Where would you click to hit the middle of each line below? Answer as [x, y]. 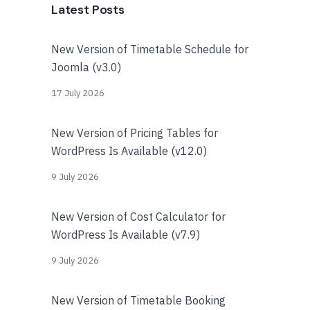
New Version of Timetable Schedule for [150, 49]
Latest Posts [88, 10]
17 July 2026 [78, 93]
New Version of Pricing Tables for [135, 133]
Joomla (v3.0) [86, 67]
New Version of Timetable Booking [138, 300]
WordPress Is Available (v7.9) [126, 235]
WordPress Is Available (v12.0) [129, 151]
